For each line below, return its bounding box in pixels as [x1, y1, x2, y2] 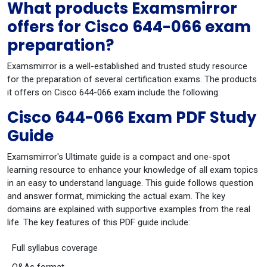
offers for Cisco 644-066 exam [7, 16, 251, 38]
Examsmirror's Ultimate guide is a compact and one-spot [7, 151, 230, 162]
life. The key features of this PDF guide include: [7, 217, 190, 228]
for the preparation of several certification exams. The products [7, 74, 257, 85]
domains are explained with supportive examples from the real [7, 204, 250, 215]
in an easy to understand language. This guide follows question [7, 178, 253, 188]
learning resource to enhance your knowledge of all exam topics [7, 164, 258, 175]
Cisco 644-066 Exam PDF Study [7, 107, 256, 128]
